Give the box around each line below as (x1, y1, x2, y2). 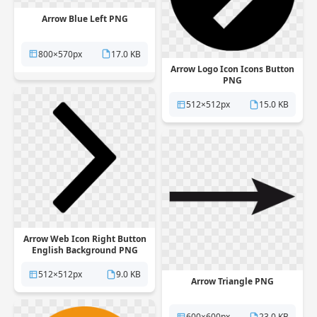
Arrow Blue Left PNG (41, 12, 128, 25)
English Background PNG (31, 244, 138, 256)
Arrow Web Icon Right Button (23, 233, 146, 245)
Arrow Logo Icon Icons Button (171, 63, 294, 75)
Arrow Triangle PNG (191, 275, 274, 287)
